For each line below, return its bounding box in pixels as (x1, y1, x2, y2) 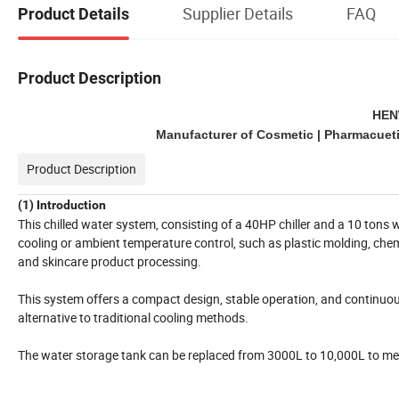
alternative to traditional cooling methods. (18, 309, 248, 327)
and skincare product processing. (18, 253, 201, 271)
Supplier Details (183, 2, 293, 24)
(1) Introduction (18, 198, 106, 213)
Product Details (18, 4, 129, 23)
